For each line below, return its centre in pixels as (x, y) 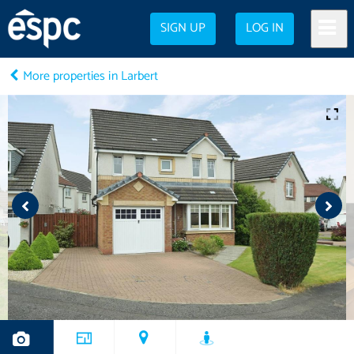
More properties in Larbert (90, 76)
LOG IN (265, 28)
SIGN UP (183, 28)
